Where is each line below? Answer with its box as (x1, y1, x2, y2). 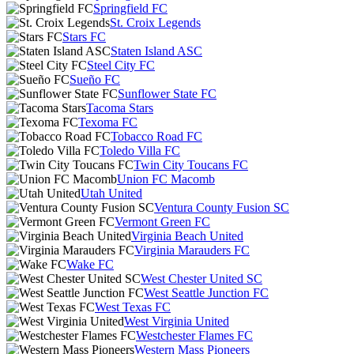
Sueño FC (70, 73, 120, 86)
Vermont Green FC (115, 215, 210, 228)
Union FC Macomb (117, 172, 215, 186)
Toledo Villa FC (100, 144, 180, 157)
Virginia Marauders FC (134, 243, 250, 257)
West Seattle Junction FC (144, 286, 269, 299)
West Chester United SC (141, 272, 262, 285)
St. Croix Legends (110, 16, 201, 29)
